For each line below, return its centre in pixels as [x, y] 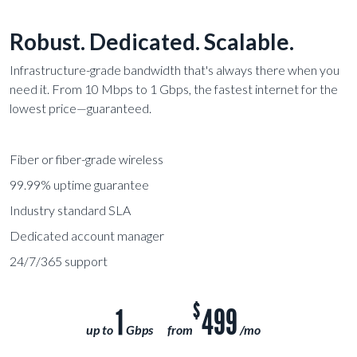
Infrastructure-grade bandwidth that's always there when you [175, 70]
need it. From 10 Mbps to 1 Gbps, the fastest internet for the [174, 89]
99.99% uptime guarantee [80, 185]
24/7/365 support [59, 261]
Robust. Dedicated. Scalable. [152, 42]
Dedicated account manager [87, 236]
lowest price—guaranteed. [81, 108]
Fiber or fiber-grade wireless [87, 159]
